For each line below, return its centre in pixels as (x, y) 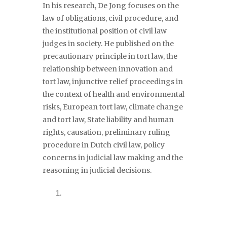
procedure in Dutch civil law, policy (104, 145)
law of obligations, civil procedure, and (110, 18)
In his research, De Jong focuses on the (111, 6)
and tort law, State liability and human (108, 120)
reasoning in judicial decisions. (97, 170)
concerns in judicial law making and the (113, 158)
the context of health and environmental (113, 94)
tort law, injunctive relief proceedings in (113, 82)
